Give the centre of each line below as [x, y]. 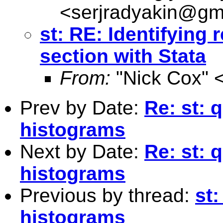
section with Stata [123, 56]
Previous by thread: [108, 195]
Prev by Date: [82, 108]
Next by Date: [82, 151]
